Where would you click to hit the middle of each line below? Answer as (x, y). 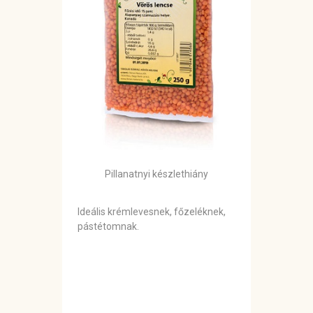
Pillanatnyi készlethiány (156, 174)
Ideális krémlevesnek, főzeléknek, (152, 212)
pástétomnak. (108, 227)
